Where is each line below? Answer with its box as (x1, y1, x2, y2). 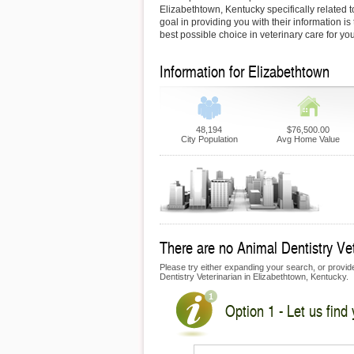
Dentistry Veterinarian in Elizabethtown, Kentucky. (160, 272, 348, 281)
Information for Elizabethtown (160, 60, 330, 82)
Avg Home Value (276, 134, 340, 144)
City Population (180, 134, 238, 144)
